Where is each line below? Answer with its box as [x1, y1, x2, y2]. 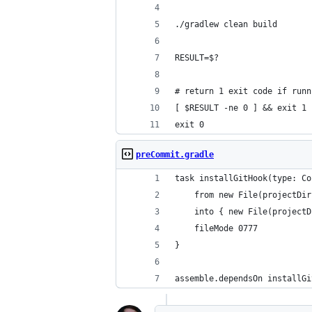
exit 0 [175, 120, 204, 130]
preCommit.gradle [136, 150, 214, 159]
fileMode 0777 [175, 224, 258, 233]
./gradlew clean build [175, 19, 277, 29]
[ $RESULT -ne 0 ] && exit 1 [175, 103, 306, 113]
